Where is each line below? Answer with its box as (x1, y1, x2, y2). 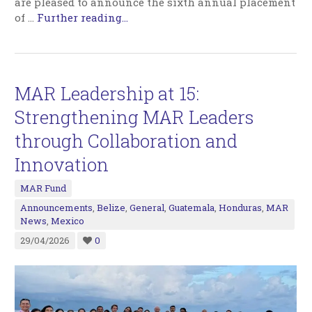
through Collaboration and (15, 128, 238, 153)
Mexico (51, 214, 85, 227)
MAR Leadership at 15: (15, 81, 200, 105)
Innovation (15, 152, 109, 176)
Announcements (20, 201, 93, 214)
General (130, 201, 165, 214)
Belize (97, 201, 126, 214)
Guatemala (169, 201, 215, 214)
